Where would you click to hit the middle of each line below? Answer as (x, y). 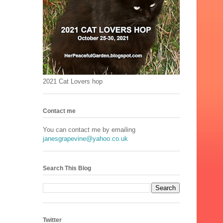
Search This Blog (67, 168)
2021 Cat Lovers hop (73, 81)
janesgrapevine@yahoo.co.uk (85, 138)
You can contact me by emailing (89, 129)
